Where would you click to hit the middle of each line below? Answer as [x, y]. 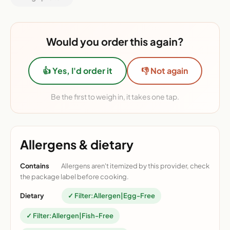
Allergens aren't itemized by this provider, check [135, 166]
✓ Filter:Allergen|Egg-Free [111, 196]
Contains [35, 166]
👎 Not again [164, 71]
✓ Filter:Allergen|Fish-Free [70, 216]
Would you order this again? [115, 42]
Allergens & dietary [77, 145]
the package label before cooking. [74, 177]
